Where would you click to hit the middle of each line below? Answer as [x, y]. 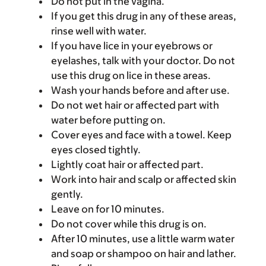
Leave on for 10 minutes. [108, 209]
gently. [67, 194]
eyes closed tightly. [96, 149]
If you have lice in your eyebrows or [132, 45]
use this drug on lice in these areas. [131, 75]
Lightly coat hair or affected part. [127, 164]
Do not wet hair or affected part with [135, 105]
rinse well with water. [99, 31]
